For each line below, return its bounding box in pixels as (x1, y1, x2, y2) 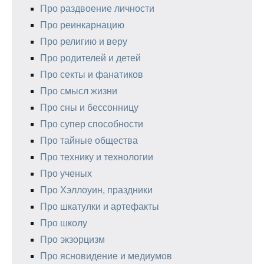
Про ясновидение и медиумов (40, 251, 172, 261)
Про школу (40, 218, 87, 228)
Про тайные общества (40, 136, 138, 146)
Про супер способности (40, 119, 143, 129)
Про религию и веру (40, 37, 127, 47)
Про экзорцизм (40, 235, 105, 245)
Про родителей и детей (40, 53, 141, 63)
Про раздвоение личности (40, 4, 154, 14)
